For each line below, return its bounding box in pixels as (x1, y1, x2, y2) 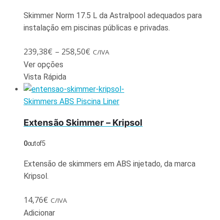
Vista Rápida (24, 72, 66, 82)
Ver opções (24, 59, 63, 69)
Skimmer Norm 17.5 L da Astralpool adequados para (24, 10, 202, 20)
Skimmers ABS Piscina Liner (24, 96, 119, 106)
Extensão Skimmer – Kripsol (24, 117, 143, 128)
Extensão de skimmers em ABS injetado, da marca (24, 159, 195, 168)
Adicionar (24, 208, 55, 218)
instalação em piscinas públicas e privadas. (24, 23, 170, 32)
